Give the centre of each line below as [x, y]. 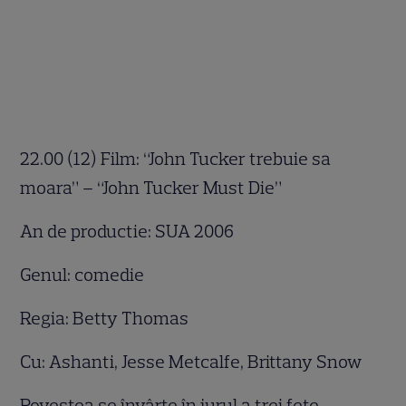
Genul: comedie [84, 274]
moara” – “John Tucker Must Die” [153, 187]
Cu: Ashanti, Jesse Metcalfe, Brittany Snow [193, 361]
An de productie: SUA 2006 [129, 231]
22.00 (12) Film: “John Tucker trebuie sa [176, 158]
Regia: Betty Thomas [106, 318]
